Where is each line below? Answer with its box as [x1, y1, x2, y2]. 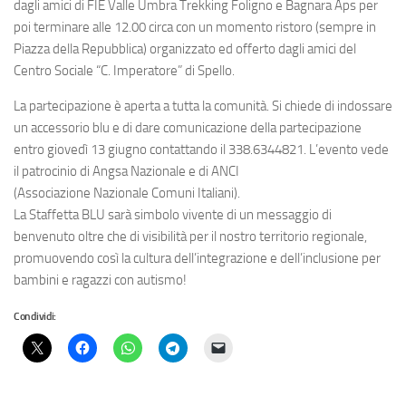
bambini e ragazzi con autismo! [14, 272, 187, 288]
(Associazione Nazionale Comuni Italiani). [14, 185, 240, 201]
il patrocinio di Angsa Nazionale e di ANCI [14, 163, 239, 179]
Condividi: [14, 310, 56, 323]
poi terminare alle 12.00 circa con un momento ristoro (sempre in [14, 19, 376, 35]
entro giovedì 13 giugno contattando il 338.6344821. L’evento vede [14, 141, 389, 158]
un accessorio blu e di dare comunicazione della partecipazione [14, 120, 362, 136]
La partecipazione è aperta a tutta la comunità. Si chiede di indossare [14, 98, 392, 114]
